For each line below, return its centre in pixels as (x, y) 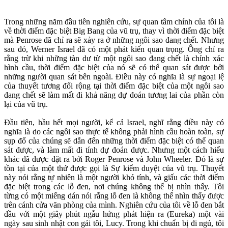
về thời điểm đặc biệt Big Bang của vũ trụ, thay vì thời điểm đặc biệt (114, 31)
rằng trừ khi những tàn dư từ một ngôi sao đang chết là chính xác (114, 59)
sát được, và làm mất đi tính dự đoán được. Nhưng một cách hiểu (114, 150)
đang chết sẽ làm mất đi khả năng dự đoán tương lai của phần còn (114, 95)
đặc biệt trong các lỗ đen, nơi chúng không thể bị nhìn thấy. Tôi (114, 187)
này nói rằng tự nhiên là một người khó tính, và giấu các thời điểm (114, 178)
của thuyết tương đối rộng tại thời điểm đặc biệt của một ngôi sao (114, 86)
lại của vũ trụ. (26, 104)
